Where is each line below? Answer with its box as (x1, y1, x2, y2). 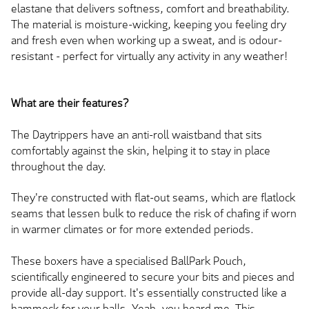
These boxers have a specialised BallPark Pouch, (11, 253, 246, 268)
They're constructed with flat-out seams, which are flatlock (11, 190, 295, 206)
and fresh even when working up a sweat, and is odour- (11, 32, 282, 48)
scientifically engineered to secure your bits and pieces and (11, 269, 295, 284)
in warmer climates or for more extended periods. (11, 222, 254, 237)
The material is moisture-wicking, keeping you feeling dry (11, 17, 286, 32)
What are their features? (11, 96, 129, 111)
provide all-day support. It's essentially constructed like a (11, 285, 286, 300)
